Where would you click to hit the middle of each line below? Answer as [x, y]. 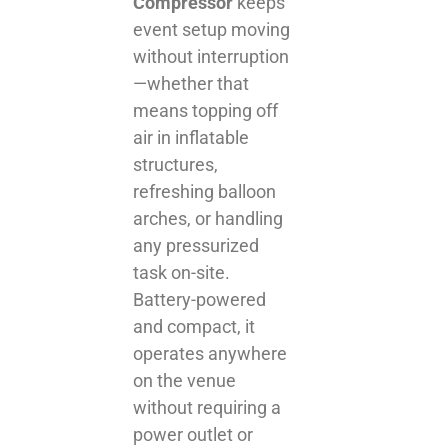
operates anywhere [210, 353]
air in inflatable [191, 137]
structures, [176, 164]
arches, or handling [208, 218]
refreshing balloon [205, 191]
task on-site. [182, 272]
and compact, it [194, 326]
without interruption [211, 56]
